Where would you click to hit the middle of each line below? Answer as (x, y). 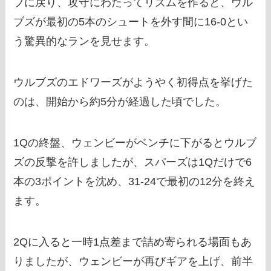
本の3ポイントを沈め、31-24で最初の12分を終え (135, 181)
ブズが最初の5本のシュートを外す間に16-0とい (131, 22)
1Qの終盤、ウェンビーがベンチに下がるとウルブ (135, 142)
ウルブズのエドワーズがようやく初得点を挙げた (133, 82)
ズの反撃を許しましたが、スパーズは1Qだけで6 (133, 162)
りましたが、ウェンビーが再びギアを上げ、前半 (133, 261)
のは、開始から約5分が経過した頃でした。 (120, 101)
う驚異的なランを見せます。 (84, 41)
